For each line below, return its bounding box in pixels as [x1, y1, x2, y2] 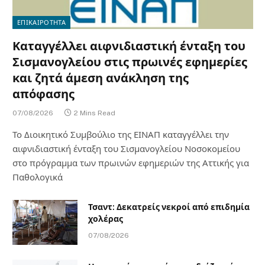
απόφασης [12, 87, 75, 102]
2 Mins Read [74, 109, 115, 118]
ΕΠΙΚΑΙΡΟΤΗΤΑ [17, 19, 66, 27]
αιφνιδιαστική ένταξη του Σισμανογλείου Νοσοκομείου [12, 144, 240, 154]
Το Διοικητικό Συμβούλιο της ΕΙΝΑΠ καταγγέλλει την [12, 130, 229, 140]
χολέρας [88, 214, 123, 224]
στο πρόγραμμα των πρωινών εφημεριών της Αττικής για [12, 158, 249, 169]
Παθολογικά [12, 172, 63, 183]
